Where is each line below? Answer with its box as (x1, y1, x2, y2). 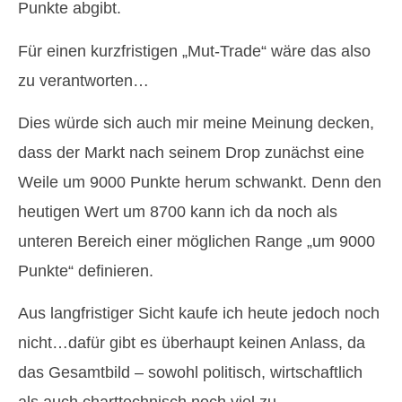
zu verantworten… (18, 71, 149, 90)
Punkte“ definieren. (18, 261, 153, 280)
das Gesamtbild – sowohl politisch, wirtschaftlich (18, 363, 363, 382)
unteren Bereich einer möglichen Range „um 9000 (18, 232, 375, 250)
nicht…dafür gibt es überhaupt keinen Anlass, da (18, 334, 365, 353)
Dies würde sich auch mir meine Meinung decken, (18, 113, 374, 132)
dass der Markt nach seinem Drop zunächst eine (18, 143, 364, 162)
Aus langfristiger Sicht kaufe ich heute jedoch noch (18, 304, 380, 323)
